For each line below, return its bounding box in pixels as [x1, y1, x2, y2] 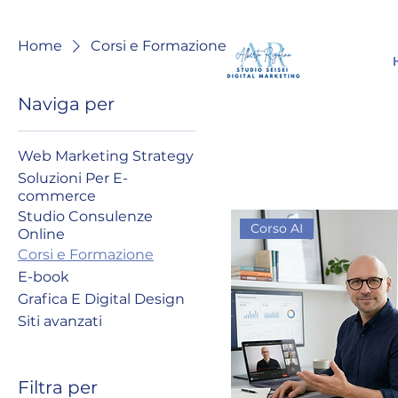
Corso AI [251, 219, 304, 236]
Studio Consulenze [18, 207, 153, 225]
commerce [18, 187, 96, 204]
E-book [18, 267, 69, 285]
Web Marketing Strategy [18, 147, 194, 164]
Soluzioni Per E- [18, 169, 128, 187]
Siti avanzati [18, 312, 102, 330]
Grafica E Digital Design [18, 290, 185, 307]
